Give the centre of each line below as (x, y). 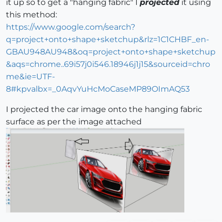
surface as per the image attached (74, 121)
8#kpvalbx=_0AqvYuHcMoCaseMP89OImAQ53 (98, 89)
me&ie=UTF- (30, 76)
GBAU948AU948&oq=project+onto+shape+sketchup (111, 52)
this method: (31, 14)
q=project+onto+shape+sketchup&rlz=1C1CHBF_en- (108, 39)
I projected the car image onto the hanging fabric (104, 109)
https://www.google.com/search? (71, 27)
